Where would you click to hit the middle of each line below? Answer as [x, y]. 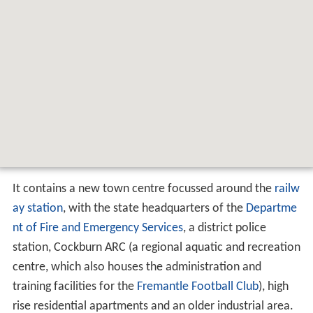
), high [273, 286]
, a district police [224, 228]
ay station [37, 208]
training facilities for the [74, 286]
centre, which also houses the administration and [137, 267]
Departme [271, 208]
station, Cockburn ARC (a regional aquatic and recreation [156, 247]
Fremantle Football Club [197, 286]
